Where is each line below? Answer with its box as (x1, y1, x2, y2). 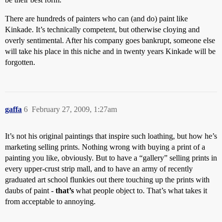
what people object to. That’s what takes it (74, 186, 207, 195)
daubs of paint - (5, 186, 55, 195)
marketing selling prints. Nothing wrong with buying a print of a (5, 143, 205, 151)
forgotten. (5, 58, 35, 66)
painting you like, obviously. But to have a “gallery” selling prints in (5, 154, 217, 162)
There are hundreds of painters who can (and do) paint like (5, 14, 188, 23)
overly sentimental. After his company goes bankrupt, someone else (5, 36, 215, 45)
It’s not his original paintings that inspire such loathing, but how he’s (5, 132, 217, 140)
